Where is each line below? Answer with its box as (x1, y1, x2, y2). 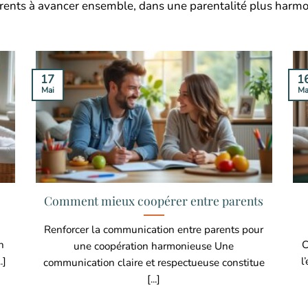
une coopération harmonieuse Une (74, 239, 234, 253)
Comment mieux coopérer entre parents (44, 192, 264, 208)
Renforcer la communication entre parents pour (44, 222, 264, 236)
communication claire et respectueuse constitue (43, 255, 265, 269)
